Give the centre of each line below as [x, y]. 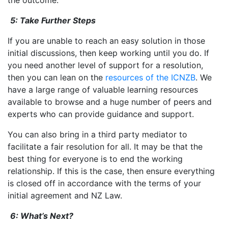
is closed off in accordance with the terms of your [104, 183]
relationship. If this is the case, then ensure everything [111, 171]
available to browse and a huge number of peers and [110, 102]
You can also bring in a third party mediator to [97, 134]
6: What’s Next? [43, 216]
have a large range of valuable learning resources [103, 89]
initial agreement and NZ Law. [65, 195]
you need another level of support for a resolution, [105, 65]
